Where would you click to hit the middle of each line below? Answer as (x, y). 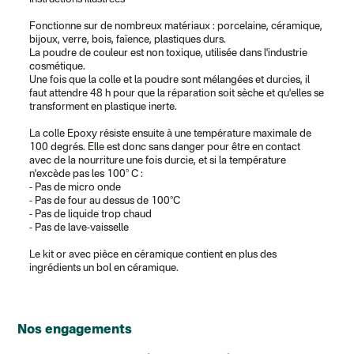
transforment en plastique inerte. (104, 107)
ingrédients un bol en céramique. (104, 268)
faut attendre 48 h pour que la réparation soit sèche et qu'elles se (177, 94)
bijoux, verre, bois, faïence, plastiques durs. (128, 40)
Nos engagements (75, 330)
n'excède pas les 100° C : (87, 174)
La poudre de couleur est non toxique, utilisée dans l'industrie (169, 53)
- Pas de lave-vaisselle (79, 228)
